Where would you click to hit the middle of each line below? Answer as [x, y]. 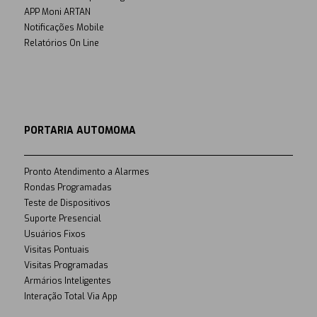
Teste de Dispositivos [67, 203]
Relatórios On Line [61, 43]
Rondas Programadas [68, 188]
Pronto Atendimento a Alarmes [86, 172]
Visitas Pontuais [56, 250]
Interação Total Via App [70, 297]
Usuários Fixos [54, 235]
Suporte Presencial [62, 219]
